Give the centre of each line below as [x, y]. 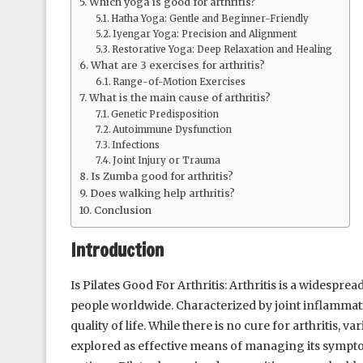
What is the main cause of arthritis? [179, 98]
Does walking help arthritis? [162, 194]
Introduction [117, 250]
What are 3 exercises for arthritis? [177, 66]
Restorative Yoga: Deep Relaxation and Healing [222, 50]
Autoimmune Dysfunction [173, 130]
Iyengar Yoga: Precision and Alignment [205, 34]
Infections [136, 145]
